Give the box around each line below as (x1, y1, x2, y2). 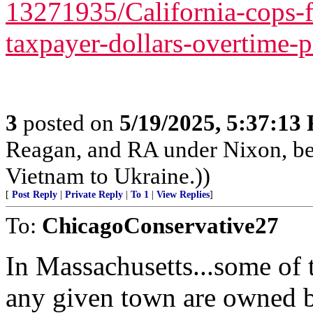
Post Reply (12, 189, 57, 200)
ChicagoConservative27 (42, 212, 279, 238)
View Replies (156, 189, 210, 200)
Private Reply (65, 189, 123, 200)
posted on (17, 110, 119, 136)
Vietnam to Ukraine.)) (6, 163, 210, 189)
